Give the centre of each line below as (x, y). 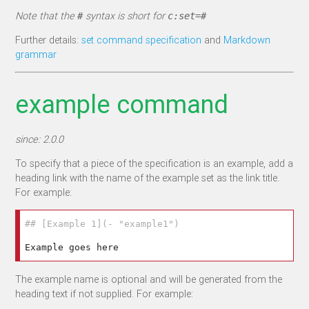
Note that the (47, 15)
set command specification (142, 40)
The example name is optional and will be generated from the (149, 279)
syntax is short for (126, 15)
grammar (36, 54)
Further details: (49, 40)
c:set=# (187, 16)
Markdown (247, 40)
